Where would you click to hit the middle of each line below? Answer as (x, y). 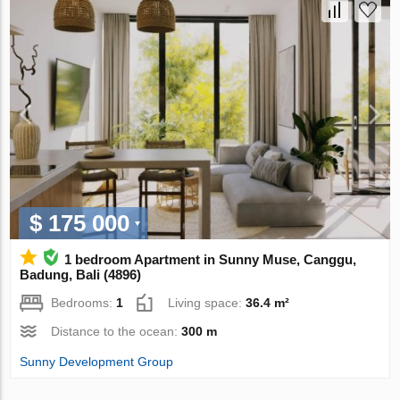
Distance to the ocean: (117, 332)
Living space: (207, 303)
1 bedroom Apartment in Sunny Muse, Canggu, (211, 260)
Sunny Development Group (97, 362)
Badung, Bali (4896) (81, 275)
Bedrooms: (84, 303)
